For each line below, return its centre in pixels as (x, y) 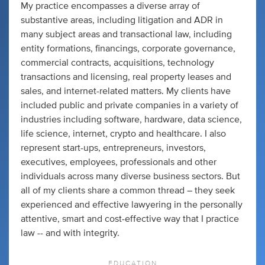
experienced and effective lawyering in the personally (132, 205)
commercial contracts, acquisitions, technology (117, 63)
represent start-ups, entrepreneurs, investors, (113, 148)
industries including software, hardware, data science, (131, 120)
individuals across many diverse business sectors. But (130, 177)
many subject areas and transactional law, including (126, 35)
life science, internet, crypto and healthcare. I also (123, 134)
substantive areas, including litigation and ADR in (122, 20)
